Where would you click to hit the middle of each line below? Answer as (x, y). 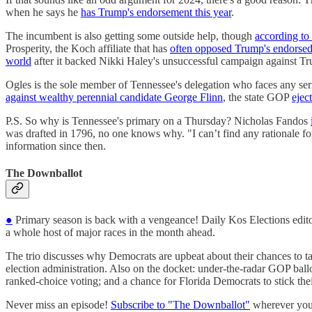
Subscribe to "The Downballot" (180, 304)
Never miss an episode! (58, 304)
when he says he (43, 13)
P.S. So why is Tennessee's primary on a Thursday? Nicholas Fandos (158, 121)
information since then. (56, 146)
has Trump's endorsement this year (156, 13)
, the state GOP (257, 97)
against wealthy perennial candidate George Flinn (114, 97)
